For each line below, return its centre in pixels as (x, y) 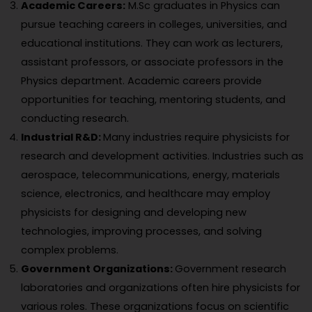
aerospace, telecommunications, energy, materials (150, 175)
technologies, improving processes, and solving (141, 232)
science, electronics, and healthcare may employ (146, 194)
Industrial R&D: (62, 138)
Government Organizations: (98, 269)
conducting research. (75, 119)
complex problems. (70, 250)
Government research (231, 269)
